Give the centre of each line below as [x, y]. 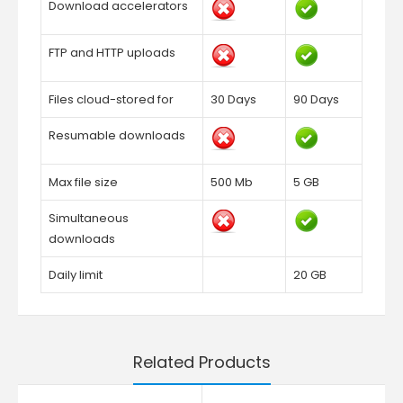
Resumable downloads [117, 135]
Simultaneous [89, 218]
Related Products [201, 362]
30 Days [233, 99]
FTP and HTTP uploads [112, 53]
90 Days [316, 99]
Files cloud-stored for [111, 99]
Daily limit [76, 275]
